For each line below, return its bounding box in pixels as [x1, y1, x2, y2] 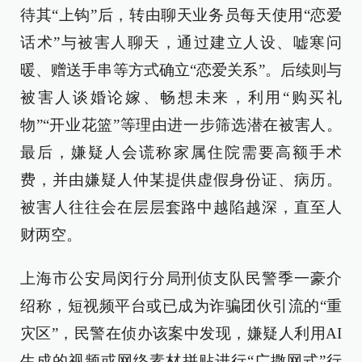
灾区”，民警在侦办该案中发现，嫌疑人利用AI [20, 325, 342, 343]
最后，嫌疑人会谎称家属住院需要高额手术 [20, 144, 342, 162]
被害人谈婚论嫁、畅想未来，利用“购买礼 [20, 89, 342, 107]
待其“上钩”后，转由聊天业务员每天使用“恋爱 [20, 6, 342, 24]
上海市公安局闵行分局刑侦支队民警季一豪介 [20, 270, 342, 288]
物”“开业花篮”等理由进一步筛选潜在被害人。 [20, 116, 342, 134]
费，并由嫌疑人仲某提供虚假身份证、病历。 [20, 171, 342, 189]
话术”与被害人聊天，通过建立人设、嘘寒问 [20, 34, 342, 52]
